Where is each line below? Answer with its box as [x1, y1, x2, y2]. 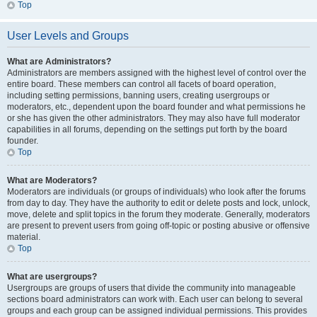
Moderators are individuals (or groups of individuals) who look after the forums [7, 187, 306, 197]
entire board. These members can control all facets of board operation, [7, 79, 276, 89]
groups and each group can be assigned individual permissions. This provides [7, 306, 307, 316]
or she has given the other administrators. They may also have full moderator [7, 113, 300, 123]
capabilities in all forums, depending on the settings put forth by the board [7, 125, 287, 134]
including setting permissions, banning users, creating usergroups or [7, 91, 270, 100]
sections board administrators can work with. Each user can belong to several [7, 294, 303, 304]
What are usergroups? [7, 272, 97, 282]
